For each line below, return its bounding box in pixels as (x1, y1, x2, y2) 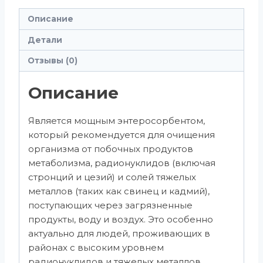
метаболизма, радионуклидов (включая (28, 157, 215, 168)
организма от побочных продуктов (28, 143, 193, 154)
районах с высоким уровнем (28, 241, 164, 253)
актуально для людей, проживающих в (28, 227, 210, 239)
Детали (27, 35, 62, 45)
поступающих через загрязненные (28, 199, 193, 211)
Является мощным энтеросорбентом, (28, 114, 205, 126)
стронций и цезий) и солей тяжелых (28, 171, 196, 183)
